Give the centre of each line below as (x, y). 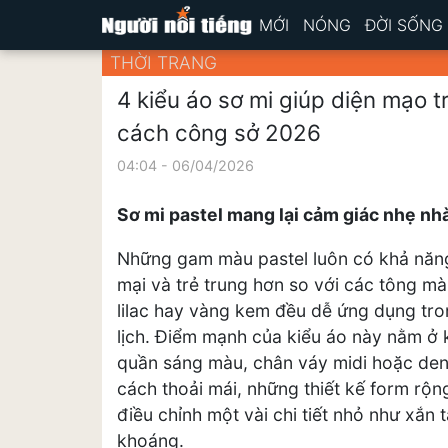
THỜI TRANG (163, 62)
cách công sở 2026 (219, 132)
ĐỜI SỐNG (404, 25)
